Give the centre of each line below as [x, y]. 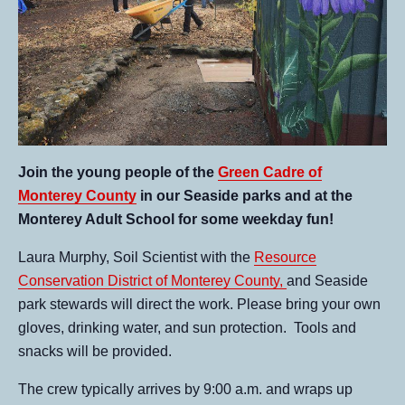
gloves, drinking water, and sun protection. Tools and [187, 327]
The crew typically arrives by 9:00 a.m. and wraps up [185, 389]
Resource [285, 257]
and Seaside [327, 280]
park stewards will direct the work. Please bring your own [199, 304]
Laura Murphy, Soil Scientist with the [136, 257]
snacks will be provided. [99, 351]
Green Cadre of [270, 172]
